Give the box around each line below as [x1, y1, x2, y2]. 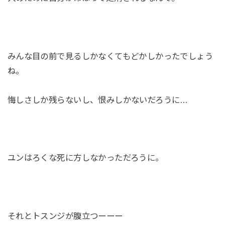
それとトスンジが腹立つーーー [7, 211, 123, 220]
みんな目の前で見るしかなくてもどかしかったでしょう [7, 51, 213, 61]
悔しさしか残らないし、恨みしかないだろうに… [7, 95, 188, 104]
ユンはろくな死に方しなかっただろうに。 [7, 153, 164, 163]
